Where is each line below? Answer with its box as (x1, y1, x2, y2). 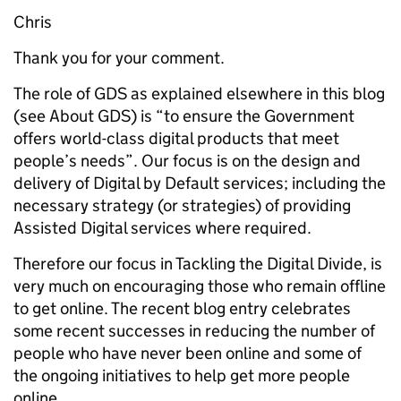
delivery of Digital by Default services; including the (13, 173, 386, 193)
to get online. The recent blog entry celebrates (13, 298, 351, 319)
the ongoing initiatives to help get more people (13, 365, 350, 386)
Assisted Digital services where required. (13, 218, 311, 238)
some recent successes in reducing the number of (13, 320, 375, 341)
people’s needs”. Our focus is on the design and (13, 150, 361, 171)
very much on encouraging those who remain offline (13, 276, 386, 296)
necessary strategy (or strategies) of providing (13, 195, 351, 216)
